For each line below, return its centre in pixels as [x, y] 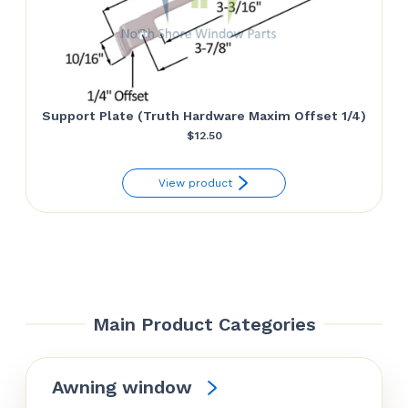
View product [195, 183]
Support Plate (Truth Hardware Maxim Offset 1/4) [204, 115]
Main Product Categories [204, 324]
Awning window [122, 388]
